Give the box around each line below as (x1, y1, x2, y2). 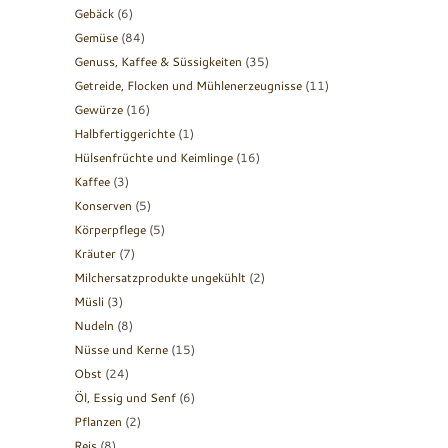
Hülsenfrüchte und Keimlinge (74, 148, 233, 166)
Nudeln (74, 316, 114, 334)
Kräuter (74, 244, 116, 262)
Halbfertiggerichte (74, 124, 175, 142)
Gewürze (74, 100, 123, 118)
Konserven (74, 196, 132, 214)
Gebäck (74, 4, 114, 22)
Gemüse (74, 28, 118, 46)
